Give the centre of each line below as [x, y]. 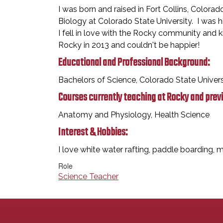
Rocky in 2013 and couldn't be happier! [129, 45]
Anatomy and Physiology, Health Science [134, 115]
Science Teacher [88, 176]
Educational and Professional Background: [135, 63]
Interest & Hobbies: [94, 132]
